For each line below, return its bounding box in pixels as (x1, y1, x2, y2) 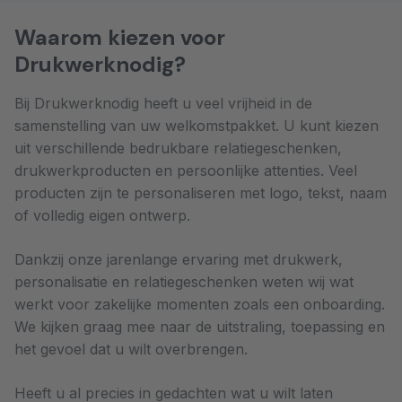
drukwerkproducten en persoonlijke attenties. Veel (14, 162, 357, 179)
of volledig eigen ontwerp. (14, 206, 190, 224)
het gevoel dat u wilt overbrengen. (14, 340, 248, 358)
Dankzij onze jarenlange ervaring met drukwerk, (14, 250, 343, 268)
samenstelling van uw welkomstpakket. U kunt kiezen (14, 117, 379, 135)
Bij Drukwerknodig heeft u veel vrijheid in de (14, 94, 312, 112)
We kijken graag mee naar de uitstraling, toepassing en (14, 318, 385, 336)
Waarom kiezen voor (14, 23, 225, 51)
